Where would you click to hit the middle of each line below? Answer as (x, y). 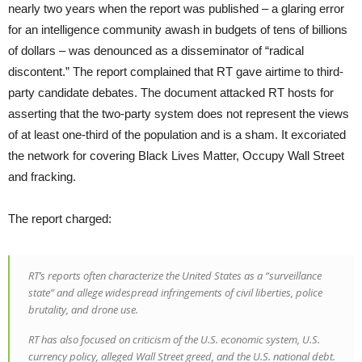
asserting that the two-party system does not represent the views (179, 114)
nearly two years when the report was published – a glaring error (176, 9)
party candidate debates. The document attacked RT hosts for (171, 93)
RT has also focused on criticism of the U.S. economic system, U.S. (174, 340)
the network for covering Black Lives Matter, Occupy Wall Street (176, 156)
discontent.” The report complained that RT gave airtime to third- (176, 72)
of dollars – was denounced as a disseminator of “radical (156, 51)
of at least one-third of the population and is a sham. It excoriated (177, 135)
